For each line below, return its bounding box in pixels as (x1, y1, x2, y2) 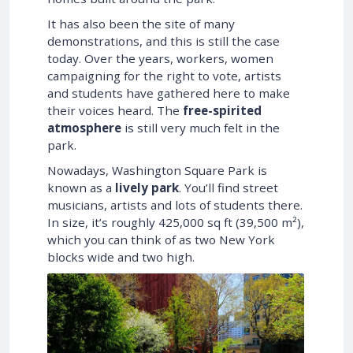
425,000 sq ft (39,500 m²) (158, 214, 301, 230)
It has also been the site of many (47, 15, 235, 32)
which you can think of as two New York (47, 231, 275, 247)
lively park (115, 179, 179, 195)
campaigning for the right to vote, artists (47, 67, 281, 84)
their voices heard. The (47, 102, 183, 118)
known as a (47, 179, 115, 195)
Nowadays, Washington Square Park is (47, 162, 267, 178)
